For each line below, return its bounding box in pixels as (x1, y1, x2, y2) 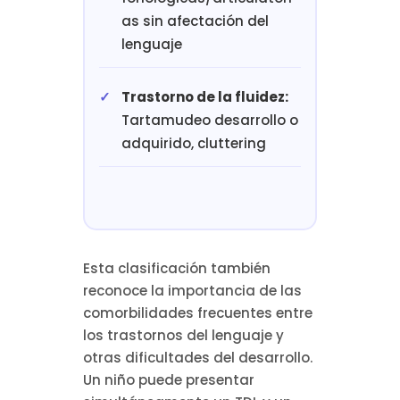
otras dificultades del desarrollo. (82, 348, 312, 368)
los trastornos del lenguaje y (82, 326, 284, 346)
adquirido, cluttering (121, 134, 266, 154)
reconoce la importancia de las (82, 281, 302, 301)
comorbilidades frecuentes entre (82, 304, 312, 323)
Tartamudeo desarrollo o (121, 111, 298, 130)
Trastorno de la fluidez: (121, 87, 288, 107)
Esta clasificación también (82, 259, 271, 279)
